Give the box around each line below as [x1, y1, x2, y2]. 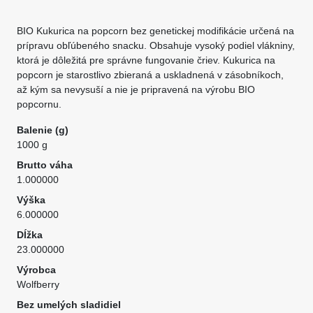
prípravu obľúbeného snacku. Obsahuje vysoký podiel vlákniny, [17, 40, 295, 51]
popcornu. [17, 99, 61, 110]
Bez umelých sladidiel [17, 299, 121, 310]
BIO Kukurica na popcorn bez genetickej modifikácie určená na [17, 25, 294, 36]
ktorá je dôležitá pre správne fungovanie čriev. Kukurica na [17, 54, 275, 66]
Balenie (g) [17, 124, 68, 136]
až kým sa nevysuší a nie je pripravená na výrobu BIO [17, 84, 255, 95]
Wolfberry [17, 279, 59, 290]
